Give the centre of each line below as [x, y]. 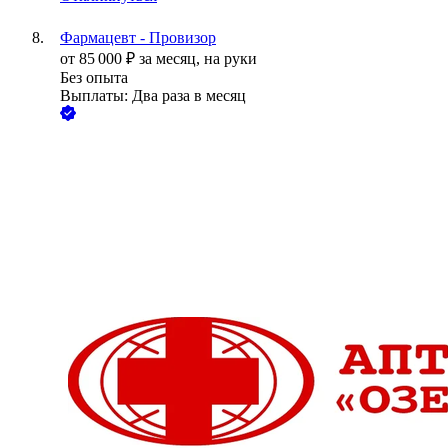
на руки [230, 59]
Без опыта [94, 78]
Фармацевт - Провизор [138, 38]
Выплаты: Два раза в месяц [153, 96]
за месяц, [171, 59]
